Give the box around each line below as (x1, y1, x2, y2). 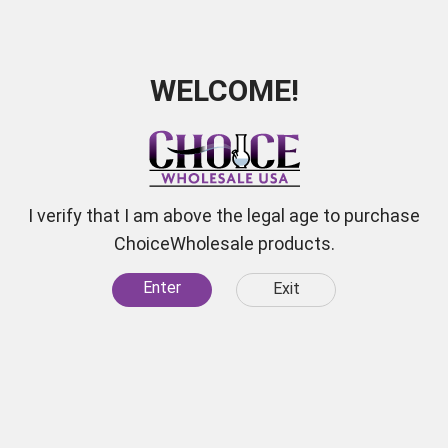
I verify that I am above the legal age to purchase (28, 205, 420, 226)
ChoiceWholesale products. (113, 233, 335, 254)
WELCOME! (149, 73, 299, 108)
